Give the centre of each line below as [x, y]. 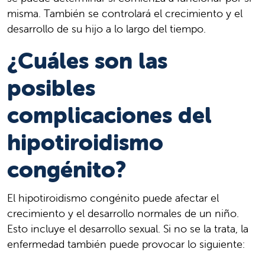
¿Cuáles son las [87, 61]
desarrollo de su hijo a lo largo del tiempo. [106, 29]
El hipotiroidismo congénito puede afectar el [113, 198]
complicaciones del [109, 115]
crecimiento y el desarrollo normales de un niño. [123, 214]
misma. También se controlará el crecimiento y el [125, 14]
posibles [51, 88]
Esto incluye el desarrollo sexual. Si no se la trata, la [128, 229]
